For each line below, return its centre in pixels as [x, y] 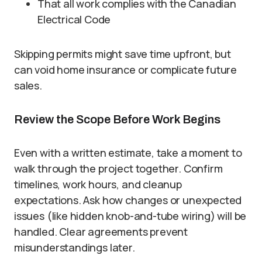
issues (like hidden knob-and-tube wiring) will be [130, 216]
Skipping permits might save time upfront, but [123, 54]
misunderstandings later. [75, 248]
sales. [28, 86]
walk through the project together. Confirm [118, 169]
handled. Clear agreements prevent [101, 232]
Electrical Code [74, 20]
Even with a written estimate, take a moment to [128, 153]
